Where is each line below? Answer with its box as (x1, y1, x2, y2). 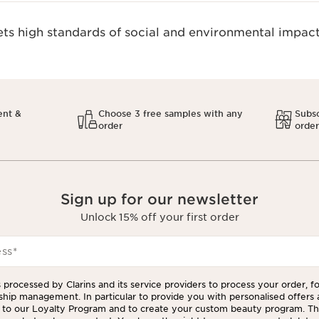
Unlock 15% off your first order (80, 211, 239, 223)
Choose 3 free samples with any (98, 108, 243, 119)
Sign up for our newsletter (61, 191, 258, 208)
